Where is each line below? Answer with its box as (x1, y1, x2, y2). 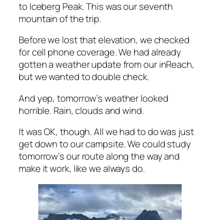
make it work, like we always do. (19, 162, 145, 175)
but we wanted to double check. (19, 70, 149, 83)
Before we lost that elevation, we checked (19, 33, 190, 47)
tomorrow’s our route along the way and (19, 150, 180, 163)
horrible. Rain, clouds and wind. (19, 104, 144, 117)
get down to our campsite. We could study (19, 137, 191, 151)
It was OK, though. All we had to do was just (19, 125, 194, 138)
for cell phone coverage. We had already (19, 46, 182, 59)
